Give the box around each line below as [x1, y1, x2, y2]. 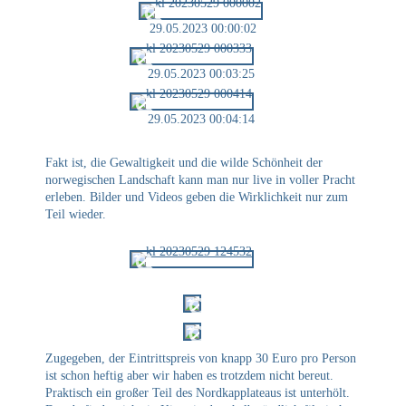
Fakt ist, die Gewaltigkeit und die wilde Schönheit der [45, 155, 323, 169]
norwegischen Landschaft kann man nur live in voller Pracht [45, 172, 355, 187]
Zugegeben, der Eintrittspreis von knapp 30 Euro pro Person [45, 352, 356, 366]
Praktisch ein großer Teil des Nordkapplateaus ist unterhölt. [45, 386, 350, 401]
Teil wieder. [45, 207, 106, 221]
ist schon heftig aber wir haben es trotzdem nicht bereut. [45, 369, 333, 383]
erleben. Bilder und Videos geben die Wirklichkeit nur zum [45, 189, 348, 204]
